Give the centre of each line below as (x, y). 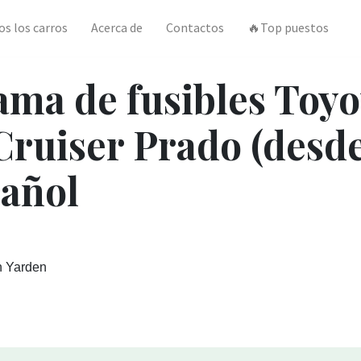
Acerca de (117, 28)
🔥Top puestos (288, 28)
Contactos (195, 28)
